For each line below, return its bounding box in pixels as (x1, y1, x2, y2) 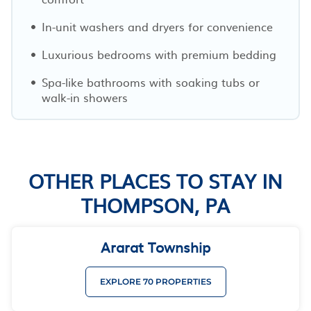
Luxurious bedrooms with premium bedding (42, 45, 276, 62)
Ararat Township (101, 235, 210, 257)
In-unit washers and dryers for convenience (42, 17, 273, 35)
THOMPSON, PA (81, 190, 230, 219)
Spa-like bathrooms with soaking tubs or (42, 73, 260, 90)
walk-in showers (42, 88, 128, 106)
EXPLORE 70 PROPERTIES (99, 276, 212, 287)
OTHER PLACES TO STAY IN (28, 165, 283, 195)
